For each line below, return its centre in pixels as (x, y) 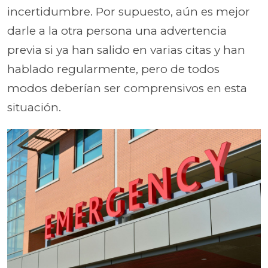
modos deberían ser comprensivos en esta (127, 88)
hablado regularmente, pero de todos (113, 69)
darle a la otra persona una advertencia (117, 31)
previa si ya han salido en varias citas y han (126, 50)
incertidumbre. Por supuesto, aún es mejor (129, 12)
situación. (34, 107)
